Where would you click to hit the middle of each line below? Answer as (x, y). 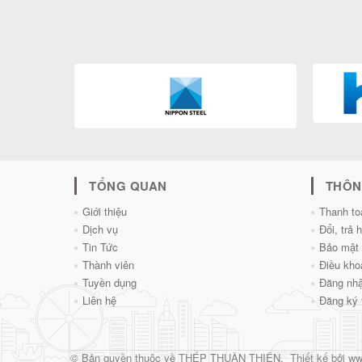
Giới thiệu (105, 211)
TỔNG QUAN (128, 185)
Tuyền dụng (109, 282)
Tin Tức (100, 246)
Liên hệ (99, 300)
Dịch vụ (100, 229)
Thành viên (108, 264)
